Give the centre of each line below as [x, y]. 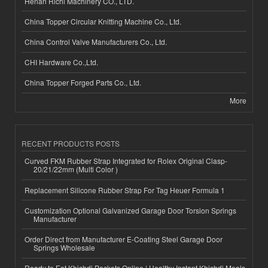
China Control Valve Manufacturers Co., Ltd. [96, 41]
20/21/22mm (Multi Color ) [76, 169]
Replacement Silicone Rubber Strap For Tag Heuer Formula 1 [125, 190]
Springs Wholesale [64, 248]
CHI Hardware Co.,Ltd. [61, 62]
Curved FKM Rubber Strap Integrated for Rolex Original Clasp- [126, 161]
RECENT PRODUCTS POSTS [71, 143]
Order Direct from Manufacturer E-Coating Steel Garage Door [124, 239]
